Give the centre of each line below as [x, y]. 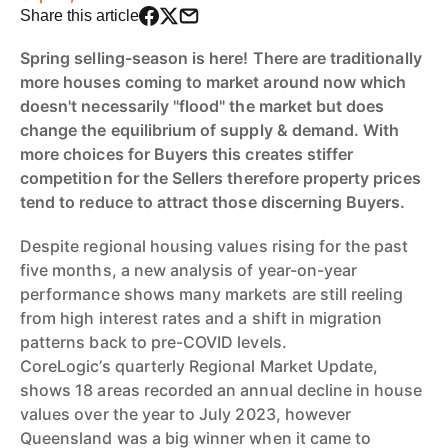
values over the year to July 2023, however [186, 413]
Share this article [79, 15]
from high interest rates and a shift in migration [201, 317]
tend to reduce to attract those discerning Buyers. [213, 201]
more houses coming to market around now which [213, 81]
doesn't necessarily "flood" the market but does [202, 105]
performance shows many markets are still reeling [212, 293]
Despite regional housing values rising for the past [214, 245]
